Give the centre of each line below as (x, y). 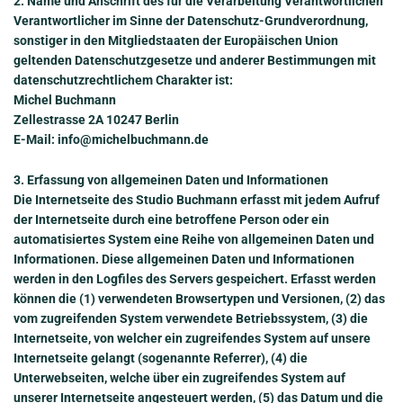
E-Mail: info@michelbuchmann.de (111, 140)
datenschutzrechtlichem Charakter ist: (123, 81)
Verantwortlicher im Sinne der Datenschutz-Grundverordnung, (191, 21)
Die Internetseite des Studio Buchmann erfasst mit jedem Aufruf (197, 199)
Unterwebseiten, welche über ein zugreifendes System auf (179, 377)
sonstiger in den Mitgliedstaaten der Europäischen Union (176, 41)
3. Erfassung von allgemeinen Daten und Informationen (171, 179)
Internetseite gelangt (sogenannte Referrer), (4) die (161, 358)
